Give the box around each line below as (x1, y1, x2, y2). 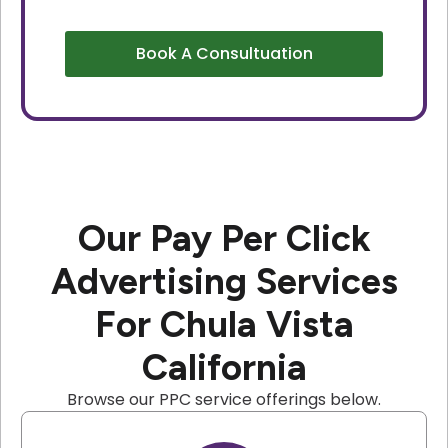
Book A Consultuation (135, 42, 313, 66)
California (141, 345, 307, 390)
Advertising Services (50, 259, 398, 304)
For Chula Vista (94, 302, 354, 347)
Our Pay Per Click (77, 216, 371, 261)
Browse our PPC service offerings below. (67, 388, 381, 412)
